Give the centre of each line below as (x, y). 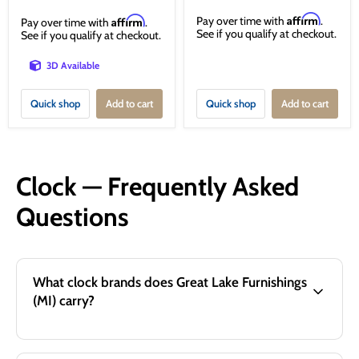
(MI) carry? (64, 300)
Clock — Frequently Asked (157, 186)
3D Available (73, 65)
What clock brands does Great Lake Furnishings (170, 282)
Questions (73, 216)
